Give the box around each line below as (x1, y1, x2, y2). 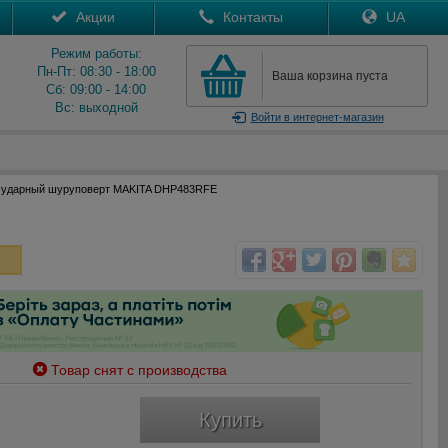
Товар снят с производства (51, 362, 228, 378)
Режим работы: (50, 46, 142, 61)
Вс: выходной (54, 100, 138, 115)
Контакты (219, 9, 283, 25)
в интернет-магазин (280, 111, 384, 123)
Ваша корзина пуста (272, 69, 388, 83)
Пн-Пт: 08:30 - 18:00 (36, 64, 156, 79)
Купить (198, 409, 262, 431)
